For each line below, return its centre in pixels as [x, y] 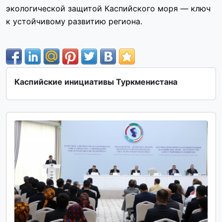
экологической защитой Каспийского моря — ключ [108, 8]
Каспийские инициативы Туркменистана [96, 82]
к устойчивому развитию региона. [74, 21]
